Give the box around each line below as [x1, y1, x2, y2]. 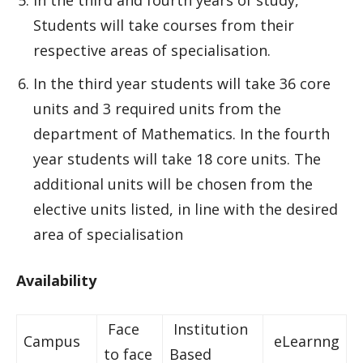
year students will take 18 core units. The [33, 149, 321, 169]
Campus [23, 331, 80, 351]
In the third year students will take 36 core [33, 74, 331, 93]
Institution [169, 319, 248, 339]
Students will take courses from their [33, 15, 294, 35]
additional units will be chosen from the [33, 174, 313, 194]
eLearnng [270, 331, 340, 351]
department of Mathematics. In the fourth [33, 124, 330, 143]
